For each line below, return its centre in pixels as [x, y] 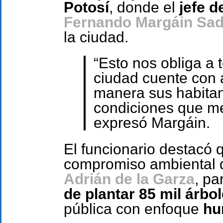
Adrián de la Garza [129, 179]
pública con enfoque [133, 209]
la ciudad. [96, 37]
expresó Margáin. [152, 123]
